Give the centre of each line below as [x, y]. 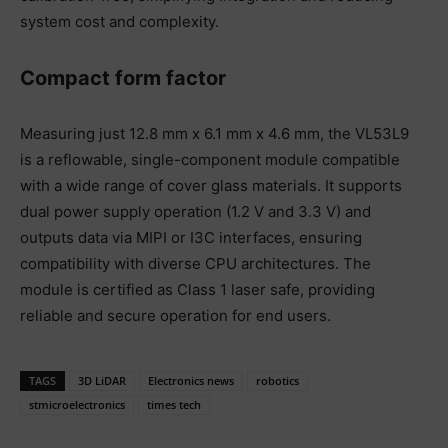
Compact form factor [123, 77]
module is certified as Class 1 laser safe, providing [197, 289]
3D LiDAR [102, 380]
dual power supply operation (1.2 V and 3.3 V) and [195, 211]
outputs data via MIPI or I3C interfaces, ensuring [191, 237]
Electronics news [191, 380]
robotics [277, 380]
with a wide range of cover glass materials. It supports [211, 185]
